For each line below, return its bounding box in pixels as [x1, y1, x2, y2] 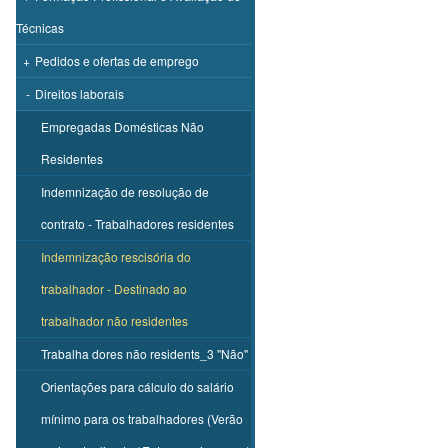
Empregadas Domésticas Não [41, 118, 204, 136]
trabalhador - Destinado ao [41, 280, 187, 298]
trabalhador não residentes [41, 312, 188, 330]
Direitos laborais [35, 85, 124, 103]
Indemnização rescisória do [41, 248, 191, 266]
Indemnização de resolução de [41, 183, 209, 201]
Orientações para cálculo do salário [41, 378, 234, 396]
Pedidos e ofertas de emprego [35, 52, 199, 70]
